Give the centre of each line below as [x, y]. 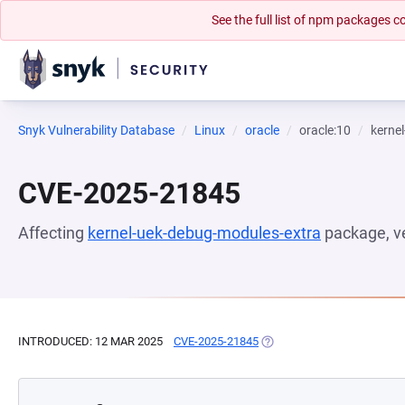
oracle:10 [325, 130]
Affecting [53, 233]
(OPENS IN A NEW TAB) [320, 341]
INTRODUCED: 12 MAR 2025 [90, 341]
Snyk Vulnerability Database [96, 130]
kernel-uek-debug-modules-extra [204, 233]
